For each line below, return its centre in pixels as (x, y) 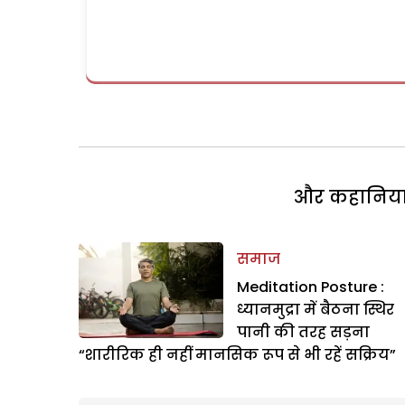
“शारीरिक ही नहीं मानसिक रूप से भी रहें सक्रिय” (237, 354)
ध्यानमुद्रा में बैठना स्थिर (316, 309)
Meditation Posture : (311, 287)
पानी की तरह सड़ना (303, 332)
